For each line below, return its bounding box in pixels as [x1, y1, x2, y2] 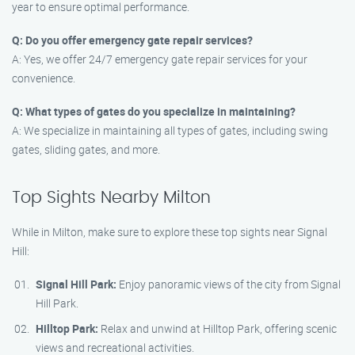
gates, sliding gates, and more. [12, 142, 160, 157]
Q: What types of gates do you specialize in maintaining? [12, 104, 296, 119]
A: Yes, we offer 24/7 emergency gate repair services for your [12, 52, 307, 67]
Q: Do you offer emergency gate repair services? [12, 32, 253, 48]
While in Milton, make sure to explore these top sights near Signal [12, 224, 327, 239]
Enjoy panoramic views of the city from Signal [116, 277, 341, 292]
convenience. [12, 71, 75, 86]
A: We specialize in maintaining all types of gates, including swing [12, 123, 328, 138]
